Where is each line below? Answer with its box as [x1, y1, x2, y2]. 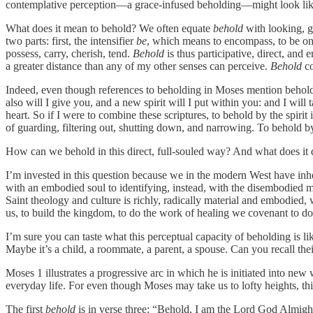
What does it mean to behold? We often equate [6, 22, 213, 34]
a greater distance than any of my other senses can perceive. [6, 59, 270, 72]
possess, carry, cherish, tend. [6, 47, 133, 59]
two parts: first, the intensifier [6, 34, 136, 47]
